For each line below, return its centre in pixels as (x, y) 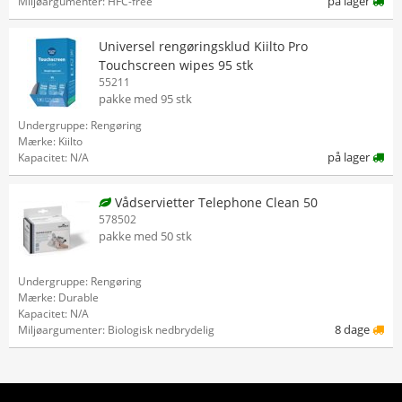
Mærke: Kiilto (50, 141)
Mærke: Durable (58, 297)
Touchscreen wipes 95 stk (176, 65)
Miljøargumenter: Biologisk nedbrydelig (116, 330)
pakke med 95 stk (145, 99)
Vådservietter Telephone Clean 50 (214, 202)
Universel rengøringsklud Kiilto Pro (203, 46)
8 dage (354, 329)
